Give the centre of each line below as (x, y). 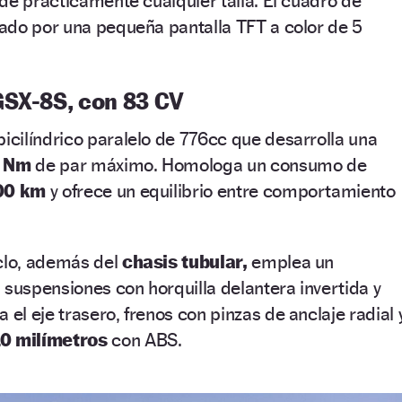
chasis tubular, (184, 262)
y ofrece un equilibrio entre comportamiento (221, 191)
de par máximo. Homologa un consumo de (199, 165)
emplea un (291, 262)
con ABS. (144, 340)
